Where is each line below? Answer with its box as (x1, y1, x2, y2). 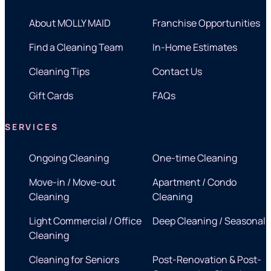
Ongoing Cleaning (29, 151, 109, 165)
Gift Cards (29, 89, 73, 103)
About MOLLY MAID (29, 16, 111, 30)
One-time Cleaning (152, 151, 237, 165)
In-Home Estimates (152, 41, 237, 54)
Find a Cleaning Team (29, 41, 123, 54)
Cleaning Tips (29, 65, 90, 79)
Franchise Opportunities (152, 16, 260, 30)
